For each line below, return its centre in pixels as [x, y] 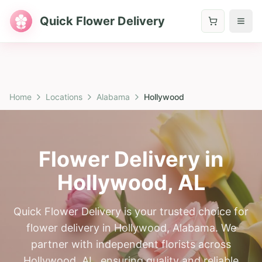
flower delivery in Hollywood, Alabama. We [131, 228]
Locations [64, 97]
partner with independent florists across [131, 244]
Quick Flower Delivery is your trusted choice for [131, 211]
